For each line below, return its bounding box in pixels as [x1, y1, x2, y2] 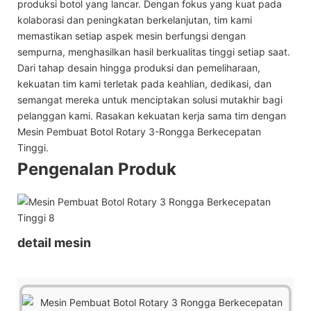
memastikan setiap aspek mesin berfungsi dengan [17, 29, 246, 42]
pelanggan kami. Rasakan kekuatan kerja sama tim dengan [17, 109, 286, 121]
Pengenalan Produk [17, 158, 176, 179]
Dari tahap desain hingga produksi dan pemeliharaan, [17, 61, 260, 74]
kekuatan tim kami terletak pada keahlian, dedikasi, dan [17, 77, 271, 90]
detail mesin [17, 235, 91, 250]
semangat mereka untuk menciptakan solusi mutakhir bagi [17, 93, 283, 106]
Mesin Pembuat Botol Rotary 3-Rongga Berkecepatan [17, 125, 261, 137]
